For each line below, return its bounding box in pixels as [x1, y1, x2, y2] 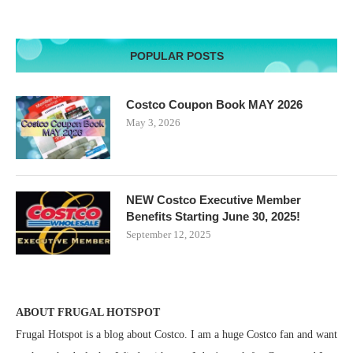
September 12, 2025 [126, 229, 211, 241]
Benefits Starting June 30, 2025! [126, 210, 300, 224]
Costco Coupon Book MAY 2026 [126, 98, 303, 112]
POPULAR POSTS [129, 50, 224, 63]
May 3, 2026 [126, 117, 180, 129]
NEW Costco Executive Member [126, 193, 301, 207]
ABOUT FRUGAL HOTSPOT [16, 307, 160, 319]
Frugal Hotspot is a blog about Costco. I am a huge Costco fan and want [16, 329, 337, 341]
